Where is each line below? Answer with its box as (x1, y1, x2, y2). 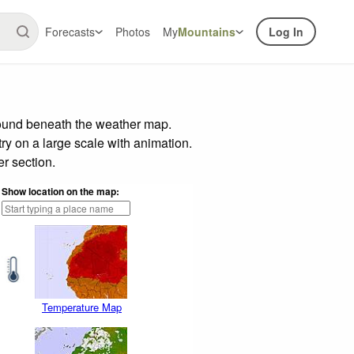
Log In (269, 24, 303, 40)
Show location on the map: (2, 183, 119, 198)
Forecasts (45, 24, 95, 40)
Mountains (178, 24, 235, 40)
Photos (115, 24, 150, 40)
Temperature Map (42, 299, 122, 315)
